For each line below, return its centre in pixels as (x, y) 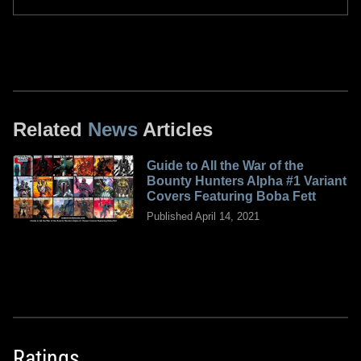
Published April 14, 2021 (203, 216)
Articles (175, 129)
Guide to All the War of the (225, 165)
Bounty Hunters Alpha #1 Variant (247, 180)
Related (50, 129)
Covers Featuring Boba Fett (231, 196)
